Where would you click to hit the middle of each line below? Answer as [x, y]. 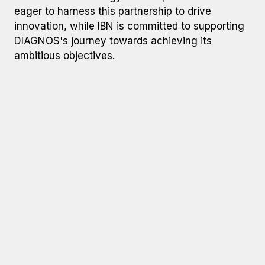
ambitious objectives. [64, 56]
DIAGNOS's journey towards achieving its [113, 41]
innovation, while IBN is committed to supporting [129, 26]
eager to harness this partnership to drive [113, 11]
